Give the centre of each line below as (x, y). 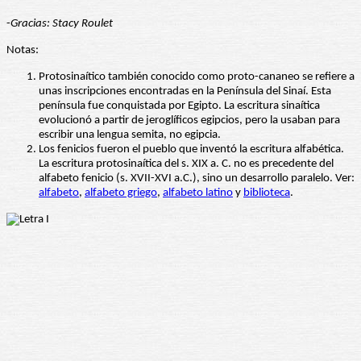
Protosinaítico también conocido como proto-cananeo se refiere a (197, 77)
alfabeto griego (121, 193)
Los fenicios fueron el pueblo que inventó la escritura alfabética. (191, 150)
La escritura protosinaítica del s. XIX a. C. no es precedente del (186, 164)
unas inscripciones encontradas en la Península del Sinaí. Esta (185, 92)
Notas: (23, 51)
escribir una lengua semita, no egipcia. (130, 135)
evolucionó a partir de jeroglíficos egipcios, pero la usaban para (189, 121)
